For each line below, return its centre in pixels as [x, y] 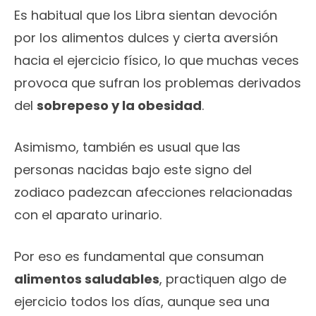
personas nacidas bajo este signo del [133, 170]
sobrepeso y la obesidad [119, 106]
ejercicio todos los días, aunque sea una [142, 302]
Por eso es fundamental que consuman [139, 257]
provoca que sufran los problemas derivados [158, 83]
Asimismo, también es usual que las [127, 147]
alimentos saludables [87, 279]
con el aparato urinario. [88, 215]
